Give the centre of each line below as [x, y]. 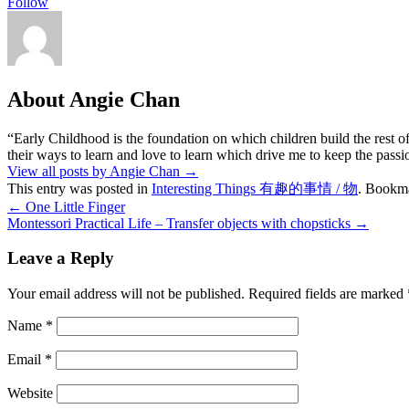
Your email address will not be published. [126, 293]
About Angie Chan [94, 99]
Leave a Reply [61, 258]
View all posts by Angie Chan [95, 171]
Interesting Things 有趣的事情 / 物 [255, 188]
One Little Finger [73, 206]
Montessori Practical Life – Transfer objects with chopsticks [181, 223]
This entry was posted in [79, 188]
